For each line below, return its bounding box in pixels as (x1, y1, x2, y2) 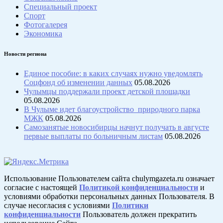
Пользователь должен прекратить (81, 210, 197, 219)
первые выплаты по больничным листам (24, 132, 163, 141)
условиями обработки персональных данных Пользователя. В (4, 192, 215, 201)
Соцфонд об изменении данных (24, 78, 132, 87)
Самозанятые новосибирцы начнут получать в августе (24, 123, 209, 132)
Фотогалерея (24, 20, 67, 29)
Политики (112, 201, 148, 210)
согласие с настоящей (4, 183, 79, 192)
